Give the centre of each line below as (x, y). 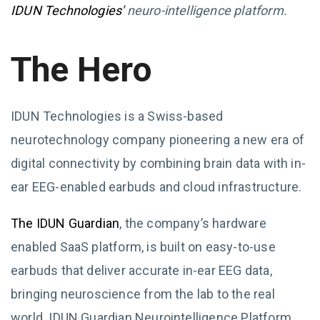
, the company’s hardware (193, 223)
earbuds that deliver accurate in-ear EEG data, (141, 270)
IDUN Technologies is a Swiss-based (117, 116)
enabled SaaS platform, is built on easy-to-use (143, 247)
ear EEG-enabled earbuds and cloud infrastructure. (156, 187)
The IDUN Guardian (65, 223)
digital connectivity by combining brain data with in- (159, 163)
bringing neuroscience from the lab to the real (143, 294)
